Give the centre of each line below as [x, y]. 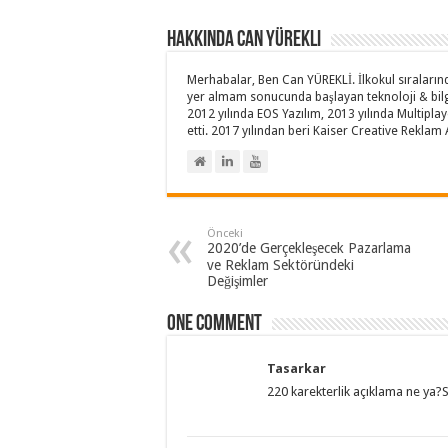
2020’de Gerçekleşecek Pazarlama [309, 248]
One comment [214, 324]
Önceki [225, 233]
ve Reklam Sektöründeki [280, 265]
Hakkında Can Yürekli [244, 40]
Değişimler [237, 281]
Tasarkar [296, 368]
